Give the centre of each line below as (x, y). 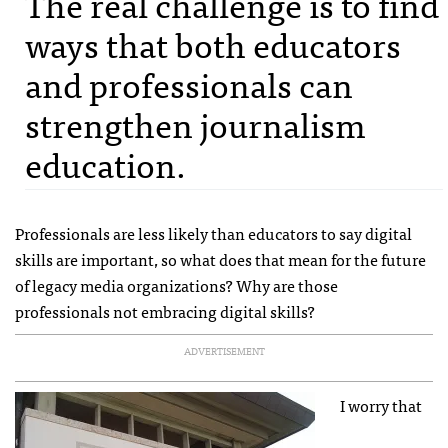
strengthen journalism (195, 123)
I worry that (381, 404)
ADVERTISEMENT (224, 350)
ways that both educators (213, 43)
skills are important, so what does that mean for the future (220, 258)
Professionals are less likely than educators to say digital (213, 232)
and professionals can (189, 83)
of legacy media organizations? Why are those (176, 284)
